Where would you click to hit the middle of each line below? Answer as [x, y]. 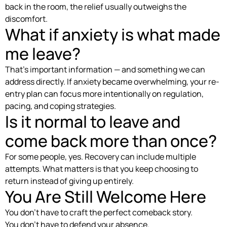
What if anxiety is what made [113, 34]
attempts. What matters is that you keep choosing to [102, 168]
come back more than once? [111, 141]
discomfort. [26, 18]
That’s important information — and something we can [105, 69]
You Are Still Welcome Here [106, 196]
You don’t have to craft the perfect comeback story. [99, 212]
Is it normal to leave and [93, 121]
